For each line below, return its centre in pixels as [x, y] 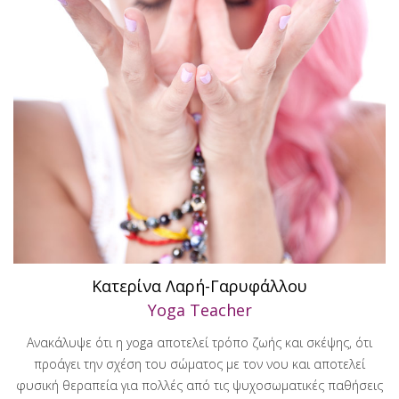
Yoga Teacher [199, 309]
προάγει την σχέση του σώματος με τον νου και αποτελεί [199, 364]
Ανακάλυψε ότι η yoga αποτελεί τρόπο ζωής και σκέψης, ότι [199, 342]
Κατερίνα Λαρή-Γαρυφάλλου [199, 285]
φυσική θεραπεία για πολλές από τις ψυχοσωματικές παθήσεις [199, 385]
